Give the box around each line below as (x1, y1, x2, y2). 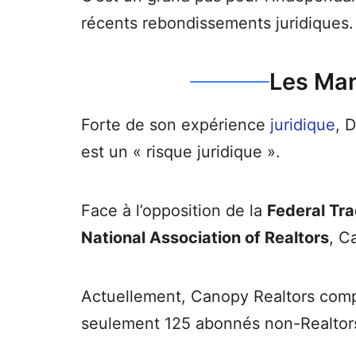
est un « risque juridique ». (81, 142, 281, 162)
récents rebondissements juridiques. (81, 14, 354, 33)
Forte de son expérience (81, 115, 270, 135)
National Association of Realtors (81, 228, 329, 248)
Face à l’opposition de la (81, 201, 267, 221)
